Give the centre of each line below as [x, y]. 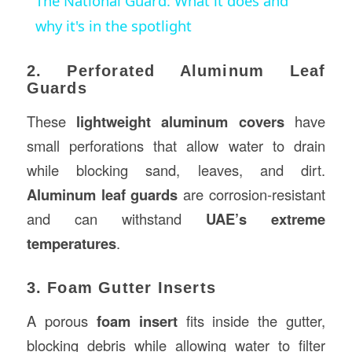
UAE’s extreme [266, 219]
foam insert [137, 321]
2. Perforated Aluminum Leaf [176, 71]
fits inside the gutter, [251, 320]
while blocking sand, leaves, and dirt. [176, 170]
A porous [61, 320]
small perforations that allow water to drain [176, 146]
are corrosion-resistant [252, 194]
